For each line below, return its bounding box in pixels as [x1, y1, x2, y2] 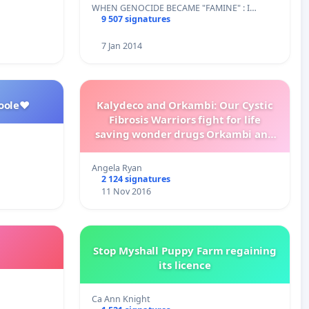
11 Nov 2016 [101, 185, 151, 197]
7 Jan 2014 [101, 39, 142, 52]
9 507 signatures [101, 12, 170, 25]
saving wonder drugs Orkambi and [95, 126, 275, 141]
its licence [159, 257, 211, 272]
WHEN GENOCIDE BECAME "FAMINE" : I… [92, 1, 257, 14]
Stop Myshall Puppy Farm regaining [92, 243, 277, 257]
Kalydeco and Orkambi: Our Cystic [97, 97, 273, 112]
